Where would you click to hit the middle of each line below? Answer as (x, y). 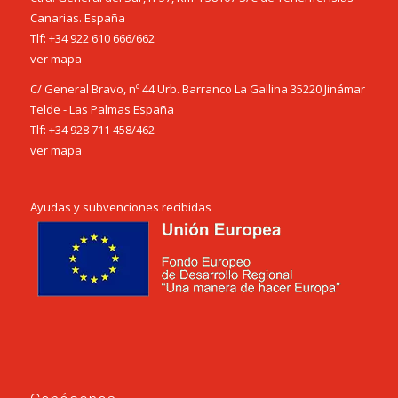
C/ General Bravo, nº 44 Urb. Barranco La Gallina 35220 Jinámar (197, 88)
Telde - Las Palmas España (102, 109)
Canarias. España (77, 17)
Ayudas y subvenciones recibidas (120, 207)
